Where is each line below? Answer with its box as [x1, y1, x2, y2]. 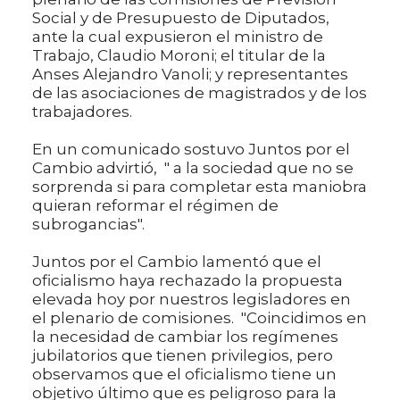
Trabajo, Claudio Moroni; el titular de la [32, 46, 326, 65]
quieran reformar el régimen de [32, 196, 279, 215]
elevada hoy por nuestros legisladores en [32, 290, 351, 309]
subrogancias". [32, 215, 145, 234]
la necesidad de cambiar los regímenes [32, 328, 338, 346]
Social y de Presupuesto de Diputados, [32, 9, 329, 28]
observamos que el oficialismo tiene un [32, 365, 337, 384]
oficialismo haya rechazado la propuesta [32, 271, 343, 290]
